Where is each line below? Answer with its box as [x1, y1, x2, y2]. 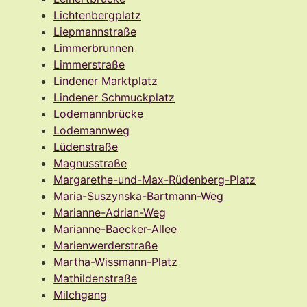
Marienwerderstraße [53, 238, 158, 252]
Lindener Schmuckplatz [53, 90, 175, 104]
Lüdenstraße [53, 139, 118, 153]
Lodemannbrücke [53, 106, 143, 121]
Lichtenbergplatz [53, 8, 141, 22]
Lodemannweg [53, 123, 130, 137]
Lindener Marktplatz [53, 73, 158, 88]
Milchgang [53, 287, 107, 302]
